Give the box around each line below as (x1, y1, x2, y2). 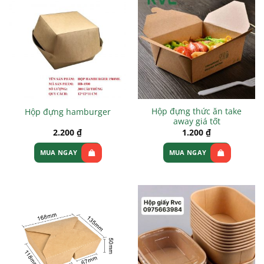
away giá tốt (173, 115, 220, 127)
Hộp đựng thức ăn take (151, 105, 242, 117)
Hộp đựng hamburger (24, 105, 111, 117)
